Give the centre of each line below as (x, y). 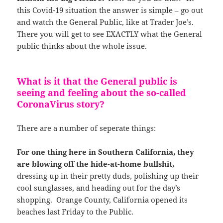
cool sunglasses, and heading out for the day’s (99, 187)
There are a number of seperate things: (87, 128)
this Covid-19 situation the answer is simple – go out (110, 10)
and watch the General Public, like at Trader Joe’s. (107, 22)
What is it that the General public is (97, 81)
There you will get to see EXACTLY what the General (110, 34)
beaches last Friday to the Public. (75, 211)
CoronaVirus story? (61, 104)
